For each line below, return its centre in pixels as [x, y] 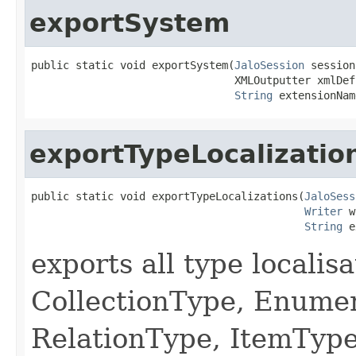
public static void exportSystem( [133, 65]
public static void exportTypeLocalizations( [168, 196]
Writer [323, 211]
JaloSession [269, 65]
